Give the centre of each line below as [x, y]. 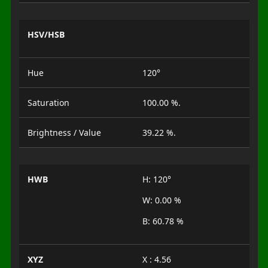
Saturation [48, 103]
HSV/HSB [46, 34]
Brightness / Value [64, 133]
